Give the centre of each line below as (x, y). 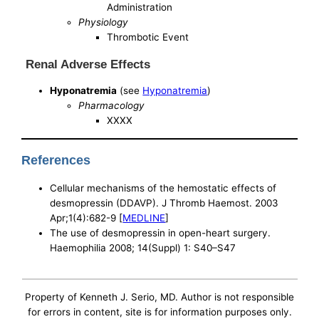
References (56, 160)
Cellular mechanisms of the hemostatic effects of (163, 188)
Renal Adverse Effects (88, 64)
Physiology (104, 22)
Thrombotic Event (148, 37)
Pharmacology (112, 106)
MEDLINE (144, 218)
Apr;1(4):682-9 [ (87, 218)
